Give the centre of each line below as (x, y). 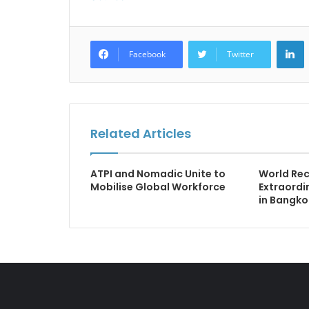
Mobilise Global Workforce (158, 187)
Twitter (240, 54)
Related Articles (140, 133)
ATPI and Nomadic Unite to (158, 174)
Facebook (147, 54)
